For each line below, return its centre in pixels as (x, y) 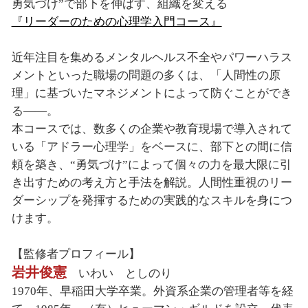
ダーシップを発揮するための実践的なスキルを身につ (152, 200)
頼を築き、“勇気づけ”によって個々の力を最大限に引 (151, 164)
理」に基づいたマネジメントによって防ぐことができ (152, 93)
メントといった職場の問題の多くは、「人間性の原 (146, 75)
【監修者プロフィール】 (76, 254)
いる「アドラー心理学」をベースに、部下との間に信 (152, 146)
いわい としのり (119, 273)
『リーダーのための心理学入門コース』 (117, 21)
